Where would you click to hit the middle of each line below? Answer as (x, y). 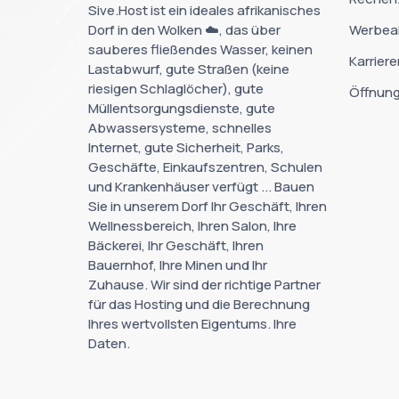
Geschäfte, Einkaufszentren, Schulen (205, 167)
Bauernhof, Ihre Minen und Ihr (178, 265)
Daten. (109, 343)
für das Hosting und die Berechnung (199, 304)
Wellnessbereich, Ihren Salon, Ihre (192, 225)
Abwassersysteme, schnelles (180, 127)
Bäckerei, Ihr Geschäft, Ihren (176, 245)
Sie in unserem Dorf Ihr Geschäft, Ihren (208, 206)
